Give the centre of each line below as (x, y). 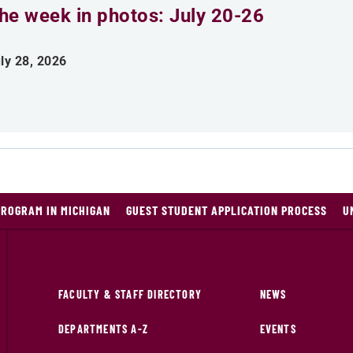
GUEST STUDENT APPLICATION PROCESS (227, 210)
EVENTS (278, 329)
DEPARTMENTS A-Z (103, 329)
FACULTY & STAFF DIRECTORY (130, 294)
